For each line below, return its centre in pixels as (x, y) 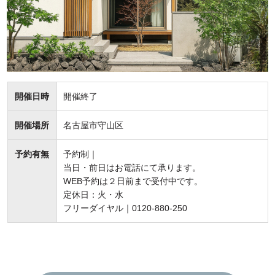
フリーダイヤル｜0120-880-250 (125, 208)
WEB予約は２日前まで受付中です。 (133, 181)
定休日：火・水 (93, 194)
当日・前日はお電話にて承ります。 (132, 167)
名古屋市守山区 (93, 125)
